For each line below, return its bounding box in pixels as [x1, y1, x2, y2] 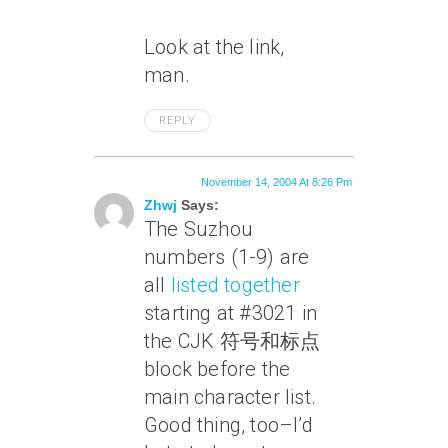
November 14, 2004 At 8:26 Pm [201, 176, 352, 189]
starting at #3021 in [144, 301, 317, 326]
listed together [170, 273, 300, 298]
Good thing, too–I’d [144, 413, 313, 438]
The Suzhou [144, 217, 253, 242]
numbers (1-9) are [144, 245, 310, 270]
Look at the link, [144, 35, 285, 60]
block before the [144, 357, 291, 382]
